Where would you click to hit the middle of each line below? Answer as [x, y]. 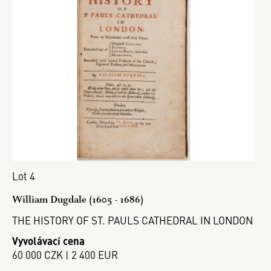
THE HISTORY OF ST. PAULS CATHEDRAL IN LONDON [132, 220]
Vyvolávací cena [48, 240]
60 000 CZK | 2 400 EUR [65, 254]
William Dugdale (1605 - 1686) [78, 199]
